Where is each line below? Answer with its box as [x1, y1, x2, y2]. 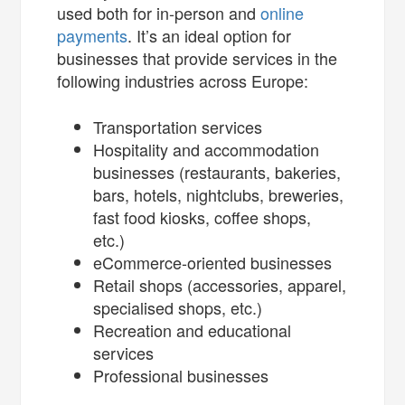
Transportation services [93, 114, 268, 138]
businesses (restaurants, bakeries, [93, 159, 342, 184]
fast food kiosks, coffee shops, [93, 204, 312, 229]
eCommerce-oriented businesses [93, 250, 333, 274]
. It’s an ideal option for [127, 23, 292, 47]
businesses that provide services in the [57, 45, 338, 70]
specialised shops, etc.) [93, 295, 268, 319]
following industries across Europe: [57, 68, 314, 92]
